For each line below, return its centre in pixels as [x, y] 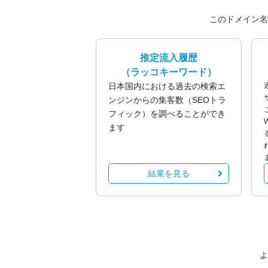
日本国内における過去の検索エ [167, 86]
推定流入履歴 [169, 58]
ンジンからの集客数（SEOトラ [167, 100]
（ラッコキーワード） [169, 72]
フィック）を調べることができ [167, 114]
